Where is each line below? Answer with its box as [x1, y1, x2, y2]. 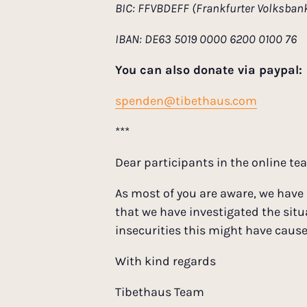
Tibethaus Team [115, 284, 204, 300]
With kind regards [115, 254, 216, 269]
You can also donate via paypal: [115, 62, 302, 78]
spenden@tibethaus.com [115, 93, 257, 109]
